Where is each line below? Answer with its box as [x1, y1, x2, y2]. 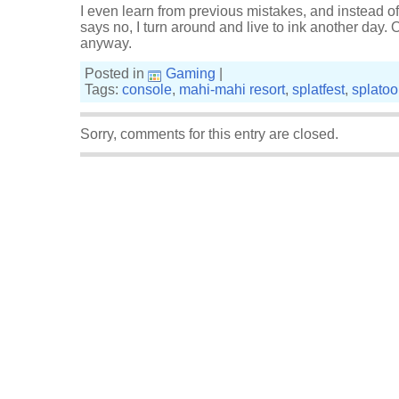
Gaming [166, 66, 216, 81]
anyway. [80, 36, 132, 51]
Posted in [85, 66, 148, 81]
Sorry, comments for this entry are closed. [80, 126, 338, 142]
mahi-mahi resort [179, 82, 285, 97]
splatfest [292, 82, 345, 97]
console [122, 82, 172, 97]
